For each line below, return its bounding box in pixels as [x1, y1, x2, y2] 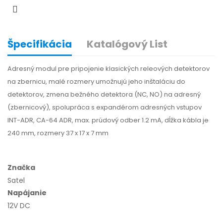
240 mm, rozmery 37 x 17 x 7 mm [7, 128, 110, 138]
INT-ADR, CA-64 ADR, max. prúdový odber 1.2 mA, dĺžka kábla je [7, 115, 209, 125]
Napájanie [7, 188, 47, 198]
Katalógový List [87, 37, 167, 52]
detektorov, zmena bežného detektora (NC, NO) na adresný [7, 90, 201, 100]
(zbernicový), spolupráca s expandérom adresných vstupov [7, 103, 202, 112]
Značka [7, 163, 35, 173]
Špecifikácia [7, 37, 72, 52]
